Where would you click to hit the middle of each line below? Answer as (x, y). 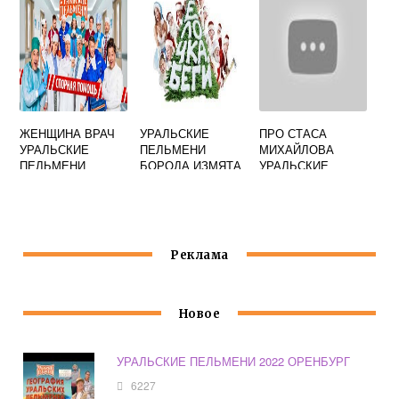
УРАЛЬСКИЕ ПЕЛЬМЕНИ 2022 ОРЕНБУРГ (234, 362)
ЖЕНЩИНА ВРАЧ (68, 133)
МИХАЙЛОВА (297, 149)
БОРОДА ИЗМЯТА (190, 165)
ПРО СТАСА (293, 133)
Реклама (199, 256)
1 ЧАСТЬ (164, 181)
